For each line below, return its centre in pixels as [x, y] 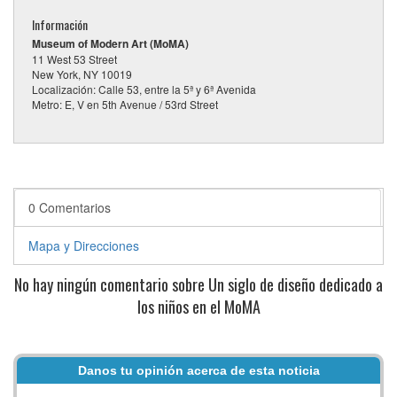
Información [60, 24]
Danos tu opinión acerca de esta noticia [198, 370]
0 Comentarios [70, 207]
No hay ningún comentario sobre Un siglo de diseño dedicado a [198, 284]
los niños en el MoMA [198, 306]
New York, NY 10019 [82, 74]
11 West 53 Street [74, 58]
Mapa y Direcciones [84, 245]
